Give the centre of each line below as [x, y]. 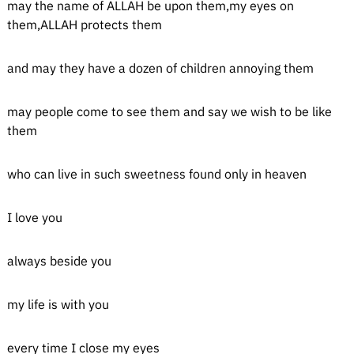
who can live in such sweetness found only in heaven [156, 174]
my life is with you [58, 304]
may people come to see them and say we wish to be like [169, 111]
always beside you [59, 261]
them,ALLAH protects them [84, 24]
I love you [34, 217]
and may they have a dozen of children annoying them [160, 68]
